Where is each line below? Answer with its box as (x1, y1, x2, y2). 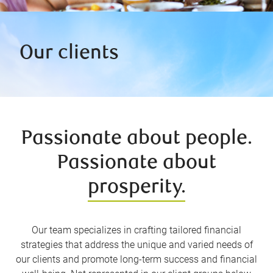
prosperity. (87, 178, 186, 199)
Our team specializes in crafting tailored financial (32, 224, 241, 236)
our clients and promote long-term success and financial (16, 253, 257, 266)
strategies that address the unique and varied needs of (20, 239, 253, 251)
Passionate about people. (21, 129, 252, 150)
